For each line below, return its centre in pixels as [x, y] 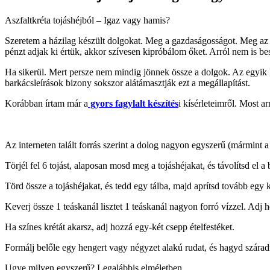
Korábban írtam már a [46, 103]
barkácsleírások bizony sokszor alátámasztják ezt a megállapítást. [127, 83]
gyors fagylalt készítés [133, 103]
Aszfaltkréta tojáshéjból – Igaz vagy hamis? [87, 20]
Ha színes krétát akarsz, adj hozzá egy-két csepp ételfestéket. [120, 227]
